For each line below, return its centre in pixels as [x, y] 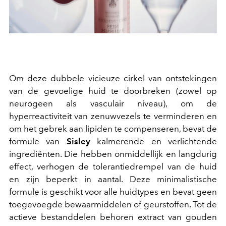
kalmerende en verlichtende [154, 142]
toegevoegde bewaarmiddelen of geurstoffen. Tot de [113, 205]
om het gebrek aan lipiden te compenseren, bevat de [113, 129]
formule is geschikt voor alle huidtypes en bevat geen [113, 192]
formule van [35, 142]
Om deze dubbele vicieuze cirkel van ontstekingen [113, 78]
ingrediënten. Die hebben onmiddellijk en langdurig [113, 154]
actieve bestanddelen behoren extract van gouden [113, 217]
